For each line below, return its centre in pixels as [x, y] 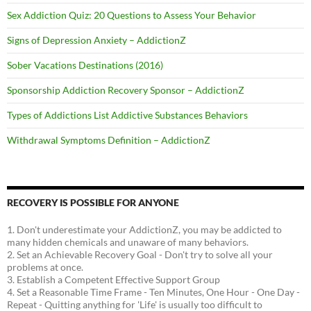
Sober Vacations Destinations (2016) [85, 65]
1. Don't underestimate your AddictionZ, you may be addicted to [144, 230]
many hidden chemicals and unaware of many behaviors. [128, 242]
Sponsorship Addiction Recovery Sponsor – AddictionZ [126, 90]
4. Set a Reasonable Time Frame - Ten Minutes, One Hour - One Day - [153, 292]
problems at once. [45, 267]
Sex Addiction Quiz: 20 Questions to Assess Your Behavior [132, 15]
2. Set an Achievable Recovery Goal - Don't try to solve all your [140, 255]
